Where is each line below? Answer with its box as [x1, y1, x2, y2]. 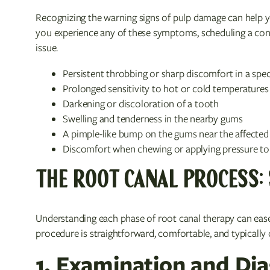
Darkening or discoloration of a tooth [63, 96, 219, 111]
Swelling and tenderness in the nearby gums [63, 111, 243, 126]
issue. [36, 40, 58, 55]
